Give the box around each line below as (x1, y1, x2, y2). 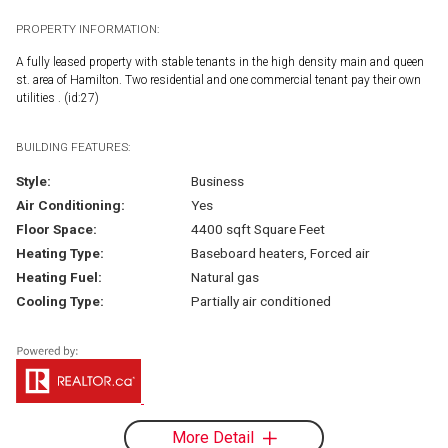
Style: (16, 172, 51, 189)
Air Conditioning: (16, 196, 125, 213)
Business (190, 172, 244, 189)
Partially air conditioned (190, 292, 331, 309)
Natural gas (190, 268, 259, 285)
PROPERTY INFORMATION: (16, 21, 159, 36)
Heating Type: (16, 244, 104, 261)
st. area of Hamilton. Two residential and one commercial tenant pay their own (16, 72, 421, 87)
